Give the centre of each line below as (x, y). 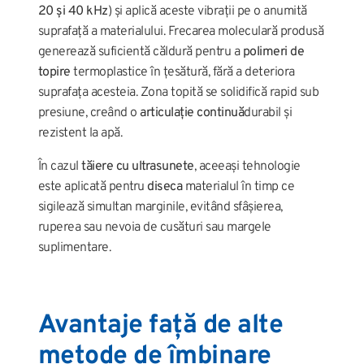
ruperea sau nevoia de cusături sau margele (154, 227)
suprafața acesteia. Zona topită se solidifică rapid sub (178, 92)
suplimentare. (74, 247)
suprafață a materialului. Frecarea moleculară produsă (181, 31)
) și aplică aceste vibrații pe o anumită (207, 11)
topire (54, 72)
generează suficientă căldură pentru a (140, 52)
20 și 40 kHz (73, 11)
